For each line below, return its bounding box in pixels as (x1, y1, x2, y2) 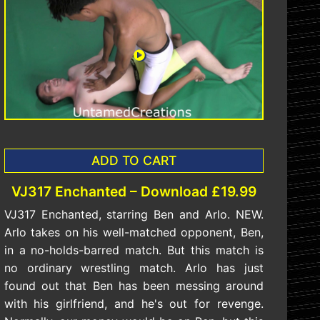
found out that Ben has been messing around (4, 279, 264, 294)
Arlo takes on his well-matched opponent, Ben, (4, 225, 264, 240)
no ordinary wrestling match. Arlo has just (4, 261, 264, 276)
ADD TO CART (91, 153, 176, 169)
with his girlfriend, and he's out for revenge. (4, 296, 264, 311)
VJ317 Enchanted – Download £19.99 (11, 183, 256, 201)
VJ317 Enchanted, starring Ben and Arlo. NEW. (4, 207, 264, 222)
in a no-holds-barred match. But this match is (4, 243, 264, 258)
